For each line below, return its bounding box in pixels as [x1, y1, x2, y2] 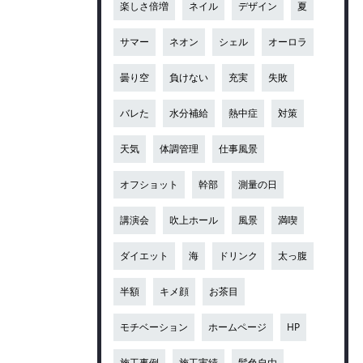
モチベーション [120, 320, 189, 333]
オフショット [120, 177, 179, 190]
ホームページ [208, 320, 267, 333]
